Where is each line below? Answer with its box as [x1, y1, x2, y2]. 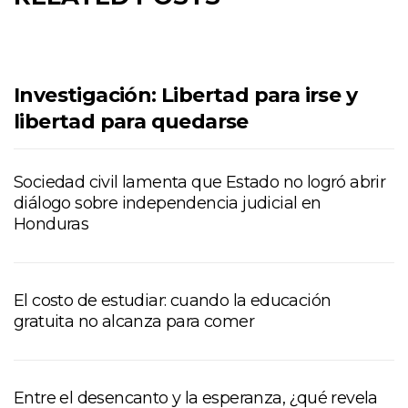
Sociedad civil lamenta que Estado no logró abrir [14, 172, 386, 193]
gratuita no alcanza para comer [14, 311, 254, 332]
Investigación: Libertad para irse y [14, 83, 357, 108]
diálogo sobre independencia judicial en [14, 193, 321, 214]
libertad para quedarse [14, 109, 249, 135]
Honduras [14, 214, 89, 235]
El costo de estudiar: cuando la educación [14, 291, 331, 311]
